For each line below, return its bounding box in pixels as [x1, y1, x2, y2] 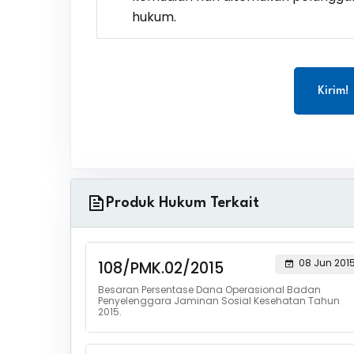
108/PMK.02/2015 [97, 258, 224, 279]
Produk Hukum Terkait [105, 196, 259, 210]
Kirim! [318, 85, 349, 97]
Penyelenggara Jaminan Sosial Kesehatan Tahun [97, 294, 340, 307]
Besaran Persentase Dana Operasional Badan [97, 283, 321, 296]
